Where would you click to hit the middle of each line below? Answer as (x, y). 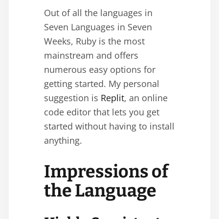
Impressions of (106, 172)
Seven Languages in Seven (98, 27)
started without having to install (109, 126)
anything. (63, 141)
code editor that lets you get (102, 112)
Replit (112, 98)
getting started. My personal (102, 84)
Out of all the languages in (98, 13)
